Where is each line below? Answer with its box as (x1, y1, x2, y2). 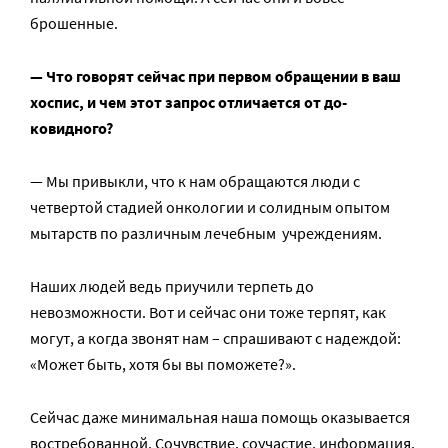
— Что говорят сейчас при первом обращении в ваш (30, 66, 401, 87)
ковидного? (30, 118, 113, 139)
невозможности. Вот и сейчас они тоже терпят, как (30, 302, 386, 323)
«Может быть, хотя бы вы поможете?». (30, 354, 296, 375)
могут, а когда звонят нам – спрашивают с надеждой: (30, 328, 401, 349)
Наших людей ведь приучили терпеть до (30, 276, 314, 297)
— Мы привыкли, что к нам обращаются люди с (30, 171, 360, 192)
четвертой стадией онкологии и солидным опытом (30, 197, 390, 218)
